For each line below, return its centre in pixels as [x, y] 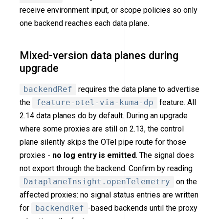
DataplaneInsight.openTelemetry [97, 182]
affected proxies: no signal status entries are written [109, 195]
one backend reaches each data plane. [84, 23]
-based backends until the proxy [143, 208]
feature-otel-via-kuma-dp [95, 103]
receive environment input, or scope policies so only [109, 10]
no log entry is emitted [94, 155]
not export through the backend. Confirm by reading [106, 169]
